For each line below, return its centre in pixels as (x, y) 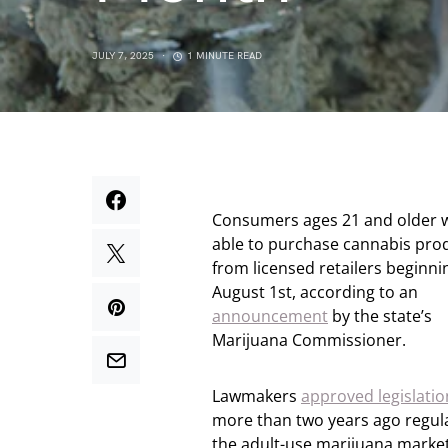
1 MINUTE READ (224, 56)
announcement (270, 316)
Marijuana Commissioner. (309, 340)
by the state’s (380, 316)
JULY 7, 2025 (123, 56)
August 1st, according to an (315, 292)
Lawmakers (256, 396)
